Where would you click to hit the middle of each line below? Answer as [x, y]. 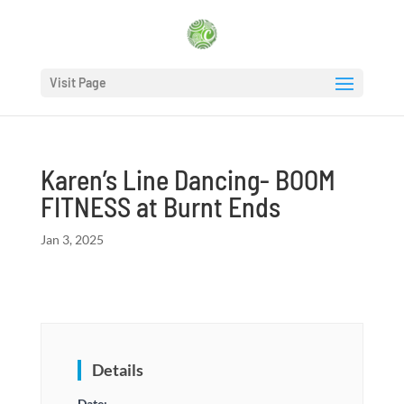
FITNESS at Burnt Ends [160, 207]
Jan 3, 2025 [72, 239]
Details [117, 370]
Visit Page [78, 83]
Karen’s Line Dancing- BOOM [188, 179]
